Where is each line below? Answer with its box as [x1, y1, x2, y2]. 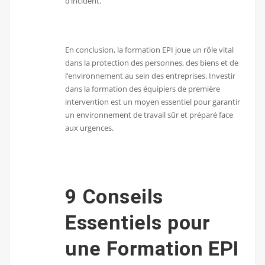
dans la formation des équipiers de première [65, 83, 221, 95]
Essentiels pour [65, 211, 211, 235]
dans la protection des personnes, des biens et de [65, 57, 239, 69]
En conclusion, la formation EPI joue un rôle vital [65, 44, 234, 56]
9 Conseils [65, 185, 163, 209]
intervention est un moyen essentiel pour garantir [65, 96, 241, 108]
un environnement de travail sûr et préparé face [65, 109, 234, 121]
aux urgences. [65, 122, 114, 134]
